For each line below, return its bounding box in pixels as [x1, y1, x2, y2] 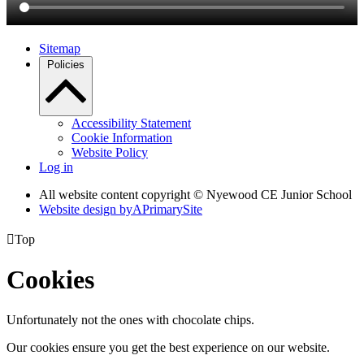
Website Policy [71, 145, 148, 159]
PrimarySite [142, 202, 202, 216]
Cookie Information [71, 131, 172, 145]
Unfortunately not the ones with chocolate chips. [6, 312, 254, 327]
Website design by [39, 202, 132, 216]
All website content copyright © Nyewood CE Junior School [39, 188, 352, 201]
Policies [47, 58, 84, 71]
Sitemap [39, 41, 80, 55]
